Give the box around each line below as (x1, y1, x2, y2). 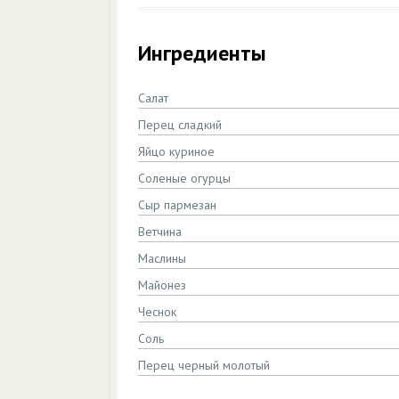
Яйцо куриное (138, 143, 215, 159)
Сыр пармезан (138, 197, 216, 213)
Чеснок (138, 304, 176, 320)
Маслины (138, 250, 186, 266)
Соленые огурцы (138, 170, 231, 186)
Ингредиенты (138, 39, 266, 67)
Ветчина (138, 224, 182, 240)
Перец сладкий (138, 117, 222, 133)
